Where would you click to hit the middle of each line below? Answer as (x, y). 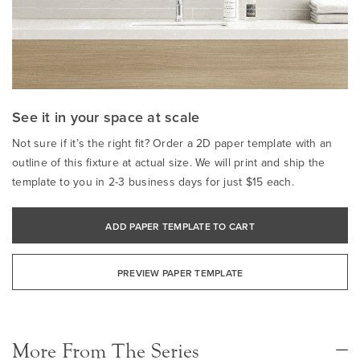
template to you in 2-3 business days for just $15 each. (153, 181)
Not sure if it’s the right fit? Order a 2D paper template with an (172, 143)
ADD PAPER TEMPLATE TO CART (180, 226)
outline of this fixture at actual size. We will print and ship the (169, 162)
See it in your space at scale (106, 117)
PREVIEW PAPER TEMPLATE (180, 272)
